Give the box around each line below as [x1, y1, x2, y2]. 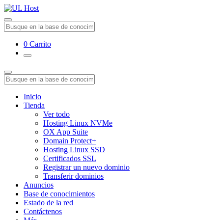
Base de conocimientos [24, 190, 95, 198]
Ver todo [43, 110, 70, 118]
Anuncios [24, 181, 54, 189]
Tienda [24, 101, 45, 110]
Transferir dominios [43, 172, 104, 180]
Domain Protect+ [43, 137, 96, 145]
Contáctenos [24, 207, 62, 216]
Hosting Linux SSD [43, 145, 105, 154]
